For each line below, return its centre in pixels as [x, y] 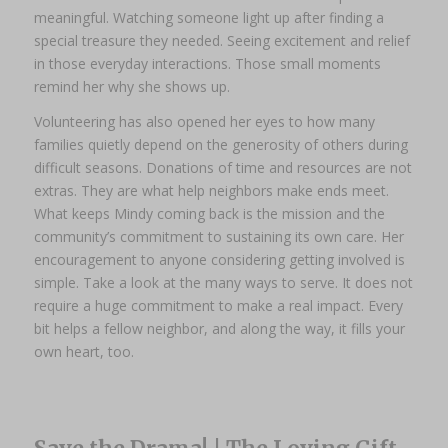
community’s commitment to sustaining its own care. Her [218, 236]
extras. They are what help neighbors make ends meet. [211, 190]
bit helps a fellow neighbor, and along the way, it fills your [219, 328]
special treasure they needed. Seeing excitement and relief [221, 40]
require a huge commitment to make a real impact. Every [218, 305]
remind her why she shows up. [131, 86]
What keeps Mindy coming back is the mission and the [209, 213]
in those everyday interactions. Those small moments [207, 63]
